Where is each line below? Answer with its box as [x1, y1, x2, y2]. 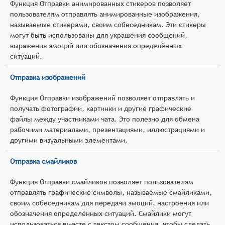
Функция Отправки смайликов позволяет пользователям [10, 177, 193, 186]
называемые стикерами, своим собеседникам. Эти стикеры [10, 20, 206, 29]
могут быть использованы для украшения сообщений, [10, 31, 187, 39]
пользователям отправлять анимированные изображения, [10, 10, 200, 18]
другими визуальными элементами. [10, 136, 128, 144]
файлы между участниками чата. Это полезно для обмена [10, 115, 199, 123]
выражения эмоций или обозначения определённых [10, 41, 182, 50]
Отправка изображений [10, 73, 85, 81]
